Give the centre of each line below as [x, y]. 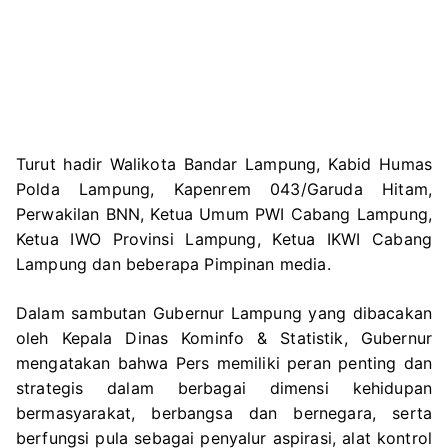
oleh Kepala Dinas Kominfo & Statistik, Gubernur [224, 338]
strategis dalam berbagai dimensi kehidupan [224, 388]
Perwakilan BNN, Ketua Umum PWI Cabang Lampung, [224, 214]
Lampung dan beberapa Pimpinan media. [173, 264]
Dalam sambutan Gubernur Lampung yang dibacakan [224, 313]
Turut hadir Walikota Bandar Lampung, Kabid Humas [224, 164]
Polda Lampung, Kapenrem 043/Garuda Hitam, [224, 189]
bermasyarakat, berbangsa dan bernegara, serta [224, 413]
